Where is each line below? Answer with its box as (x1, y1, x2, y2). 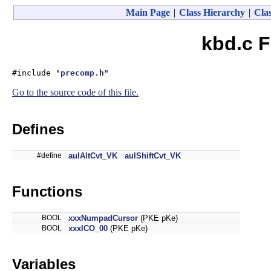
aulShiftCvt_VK (125, 151, 181, 160)
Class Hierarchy (178, 7, 245, 18)
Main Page (125, 7, 170, 18)
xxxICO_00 (68, 223, 108, 233)
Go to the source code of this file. (12, 87, 139, 97)
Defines (12, 120, 64, 137)
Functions (12, 183, 82, 200)
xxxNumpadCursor (68, 213, 138, 223)
